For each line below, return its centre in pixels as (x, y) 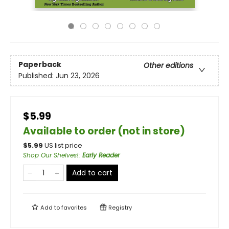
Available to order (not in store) (104, 131)
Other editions (168, 66)
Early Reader (101, 155)
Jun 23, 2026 (78, 76)
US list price (63, 145)
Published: (37, 76)
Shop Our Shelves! (51, 155)
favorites (74, 208)
